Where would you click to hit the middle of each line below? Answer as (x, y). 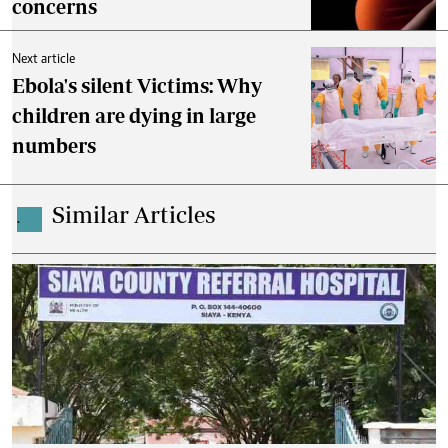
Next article (43, 60)
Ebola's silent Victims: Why (137, 86)
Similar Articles (134, 215)
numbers (54, 146)
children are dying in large (134, 116)
